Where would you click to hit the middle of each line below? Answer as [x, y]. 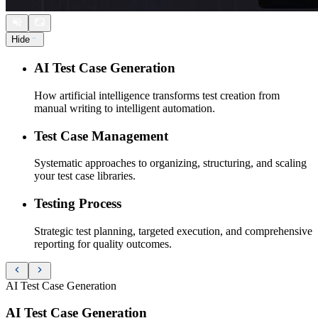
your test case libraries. [85, 176]
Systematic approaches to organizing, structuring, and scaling [170, 163]
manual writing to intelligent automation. [125, 108]
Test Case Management [101, 136]
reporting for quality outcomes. [103, 243]
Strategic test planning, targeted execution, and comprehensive [173, 231]
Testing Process [78, 204]
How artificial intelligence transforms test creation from [157, 95]
